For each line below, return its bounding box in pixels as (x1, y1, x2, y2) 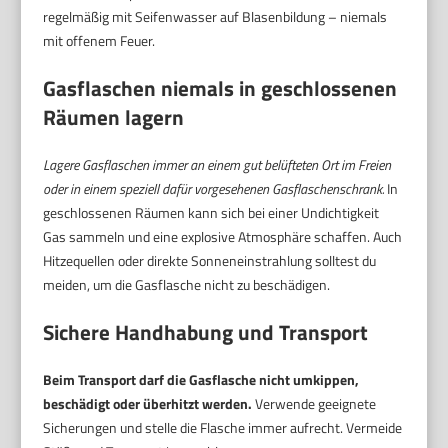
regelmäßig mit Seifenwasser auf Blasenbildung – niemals (43, 6, 388, 28)
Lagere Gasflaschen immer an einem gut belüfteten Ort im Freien (43, 154, 392, 176)
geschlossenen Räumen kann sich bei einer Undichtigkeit (43, 202, 380, 224)
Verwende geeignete (252, 393, 377, 415)
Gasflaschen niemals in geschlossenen (43, 72, 398, 105)
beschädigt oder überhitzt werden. (43, 393, 253, 415)
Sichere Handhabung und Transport (43, 316, 369, 349)
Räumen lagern (43, 101, 185, 134)
